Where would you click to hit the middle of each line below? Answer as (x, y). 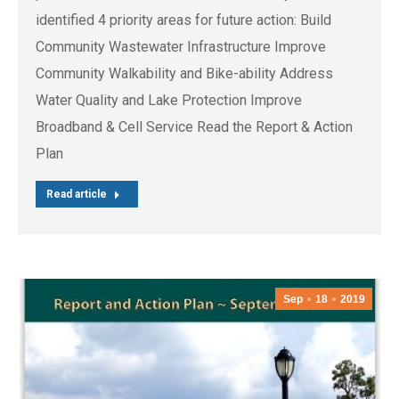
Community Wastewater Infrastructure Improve (181, 46)
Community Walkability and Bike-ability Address (184, 73)
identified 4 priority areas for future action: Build (183, 20)
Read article (77, 194)
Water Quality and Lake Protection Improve (169, 100)
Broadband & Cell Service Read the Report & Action (194, 126)
